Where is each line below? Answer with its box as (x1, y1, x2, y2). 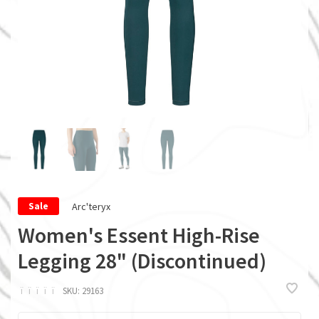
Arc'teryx (72, 199, 110, 213)
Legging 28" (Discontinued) (18, 247, 266, 274)
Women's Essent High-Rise (18, 221, 260, 249)
